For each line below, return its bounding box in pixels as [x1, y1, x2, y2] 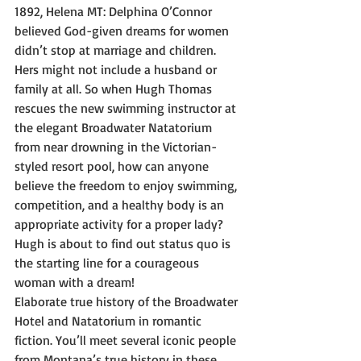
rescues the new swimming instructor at [15, 100, 239, 117]
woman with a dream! [15, 274, 135, 291]
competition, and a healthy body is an [15, 197, 227, 214]
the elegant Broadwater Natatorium [15, 119, 215, 136]
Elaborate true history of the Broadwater [15, 293, 241, 310]
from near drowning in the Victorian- [15, 139, 217, 156]
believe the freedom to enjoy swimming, [15, 177, 240, 194]
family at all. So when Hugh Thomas [15, 81, 215, 98]
